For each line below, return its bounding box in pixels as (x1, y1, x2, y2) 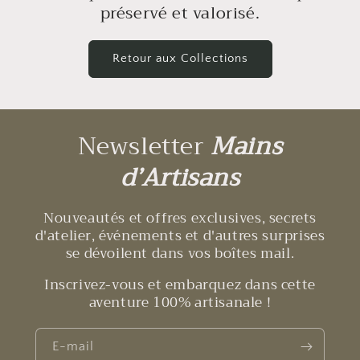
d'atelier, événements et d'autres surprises (35, 223, 325, 247)
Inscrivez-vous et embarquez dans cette (44, 272, 316, 297)
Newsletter (77, 125, 211, 167)
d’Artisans (120, 156, 240, 198)
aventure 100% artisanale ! (88, 290, 272, 314)
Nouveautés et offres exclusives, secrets (43, 206, 317, 230)
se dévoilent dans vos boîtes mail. (65, 241, 295, 265)
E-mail (52, 338, 94, 354)
